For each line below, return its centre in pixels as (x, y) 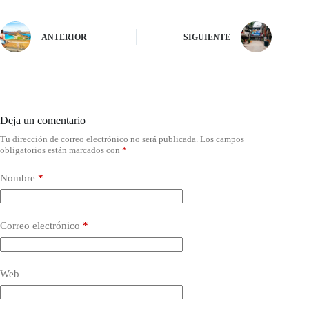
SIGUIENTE (207, 38)
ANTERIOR (64, 38)
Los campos (222, 139)
